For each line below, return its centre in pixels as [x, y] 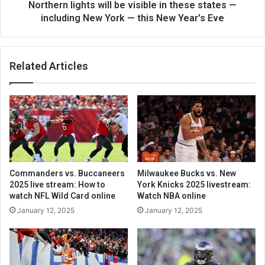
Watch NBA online [172, 195]
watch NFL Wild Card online [62, 195]
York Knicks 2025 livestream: [194, 184]
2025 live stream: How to [57, 184]
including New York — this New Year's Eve [132, 18]
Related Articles [49, 66]
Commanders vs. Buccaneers [67, 173]
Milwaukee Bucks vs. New [187, 173]
